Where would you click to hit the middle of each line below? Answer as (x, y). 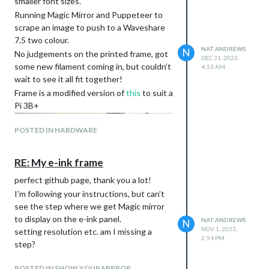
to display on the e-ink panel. (68, 219)
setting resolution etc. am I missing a (83, 231)
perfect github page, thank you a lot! (83, 180)
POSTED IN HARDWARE (56, 130)
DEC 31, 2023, (220, 57)
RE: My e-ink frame (59, 162)
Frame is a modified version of (70, 92)
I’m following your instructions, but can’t (89, 193)
